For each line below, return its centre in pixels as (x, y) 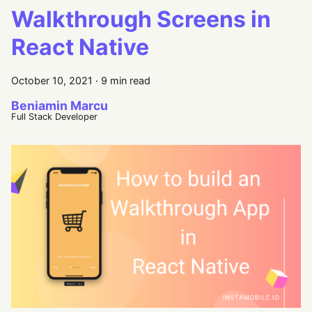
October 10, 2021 (52, 81)
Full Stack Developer (54, 117)
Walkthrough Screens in (141, 19)
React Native (80, 47)
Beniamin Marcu (60, 106)
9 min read (126, 81)
